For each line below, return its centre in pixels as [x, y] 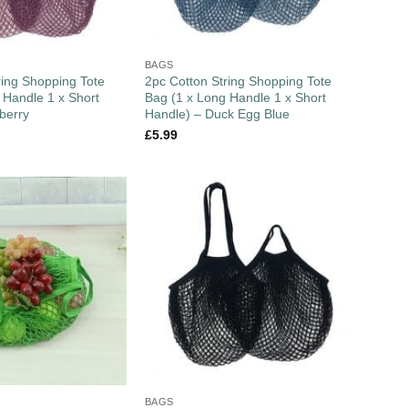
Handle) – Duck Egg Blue [217, 114]
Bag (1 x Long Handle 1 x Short [235, 98]
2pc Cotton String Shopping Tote [238, 82]
